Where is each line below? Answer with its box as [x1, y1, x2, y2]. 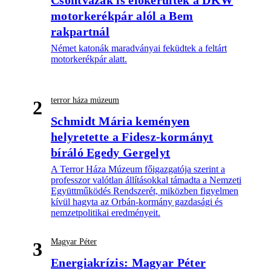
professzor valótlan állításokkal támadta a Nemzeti [51, 174, 241, 185]
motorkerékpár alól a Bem [51, 8, 194, 22]
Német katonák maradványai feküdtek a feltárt [51, 42, 227, 53]
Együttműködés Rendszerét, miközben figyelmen [51, 185, 238, 196]
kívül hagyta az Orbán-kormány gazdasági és [51, 196, 223, 207]
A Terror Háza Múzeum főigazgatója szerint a [51, 163, 225, 174]
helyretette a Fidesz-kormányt [51, 129, 214, 143]
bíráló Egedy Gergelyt [51, 145, 171, 159]
